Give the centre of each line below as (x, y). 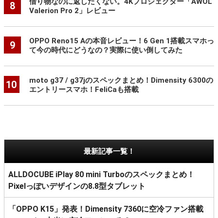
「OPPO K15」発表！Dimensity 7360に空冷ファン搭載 (106, 209)
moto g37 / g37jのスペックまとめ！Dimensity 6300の (121, 80)
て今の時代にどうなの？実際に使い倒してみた (106, 50)
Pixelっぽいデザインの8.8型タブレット (77, 186)
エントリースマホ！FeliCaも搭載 (84, 90)
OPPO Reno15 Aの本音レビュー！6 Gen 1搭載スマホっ (121, 41)
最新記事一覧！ (109, 151)
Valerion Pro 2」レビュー (72, 11)
